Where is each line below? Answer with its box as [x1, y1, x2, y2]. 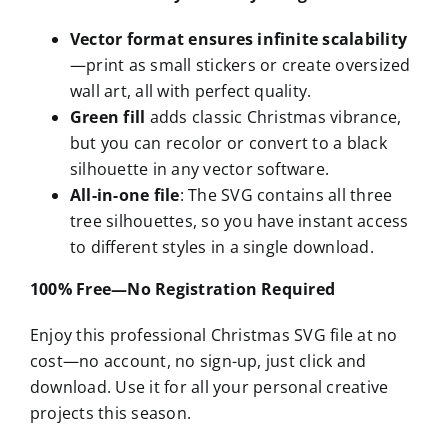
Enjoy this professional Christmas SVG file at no [29, 323, 398, 346]
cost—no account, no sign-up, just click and [29, 349, 367, 372]
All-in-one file [69, 183, 180, 206]
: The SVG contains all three [179, 183, 393, 206]
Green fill [69, 105, 146, 128]
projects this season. [29, 401, 192, 424]
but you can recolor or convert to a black [69, 131, 387, 154]
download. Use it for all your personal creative [29, 375, 389, 398]
